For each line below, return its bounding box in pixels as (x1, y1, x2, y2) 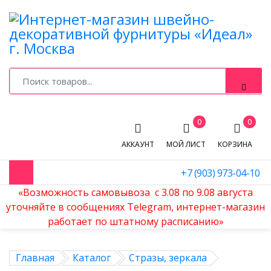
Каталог (73, 251, 111, 264)
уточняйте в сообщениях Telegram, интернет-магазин (6, 200, 265, 214)
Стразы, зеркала (129, 251, 207, 264)
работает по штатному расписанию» (47, 215, 224, 228)
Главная (16, 251, 54, 264)
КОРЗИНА (218, 139, 256, 149)
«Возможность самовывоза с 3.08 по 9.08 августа (18, 186, 253, 199)
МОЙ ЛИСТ (166, 139, 206, 149)
